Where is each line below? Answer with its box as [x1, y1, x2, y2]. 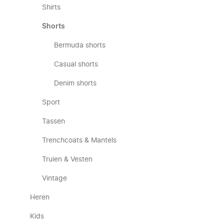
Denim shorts [54, 80, 96, 87]
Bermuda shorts [54, 42, 105, 49]
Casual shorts [54, 61, 98, 68]
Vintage [42, 175, 67, 182]
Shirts [42, 4, 60, 11]
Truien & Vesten [42, 156, 92, 163]
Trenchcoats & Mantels [42, 137, 116, 144]
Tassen [42, 118, 65, 125]
